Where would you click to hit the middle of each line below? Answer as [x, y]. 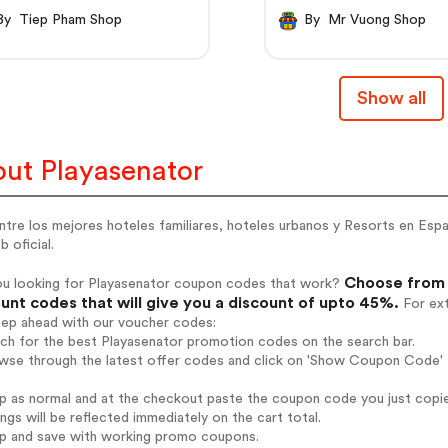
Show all [391, 98]
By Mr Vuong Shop [377, 20]
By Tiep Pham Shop [71, 20]
